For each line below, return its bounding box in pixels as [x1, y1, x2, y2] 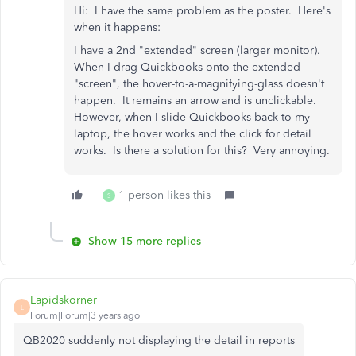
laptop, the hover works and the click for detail [74, 127, 311, 141]
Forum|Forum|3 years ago [30, 310, 140, 321]
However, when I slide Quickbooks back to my [74, 110, 310, 124]
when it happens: [74, 21, 161, 34]
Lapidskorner [30, 293, 97, 307]
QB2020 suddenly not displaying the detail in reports [23, 334, 295, 347]
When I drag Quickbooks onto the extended [74, 60, 300, 74]
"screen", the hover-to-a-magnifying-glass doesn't [74, 77, 324, 91]
